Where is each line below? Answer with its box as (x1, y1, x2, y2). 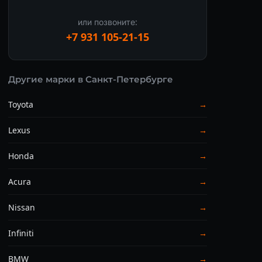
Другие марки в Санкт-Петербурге (8, 73, 173, 85)
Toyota (8, 98, 33, 110)
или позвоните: (78, 16, 137, 27)
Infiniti (8, 227, 34, 239)
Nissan (8, 201, 35, 213)
